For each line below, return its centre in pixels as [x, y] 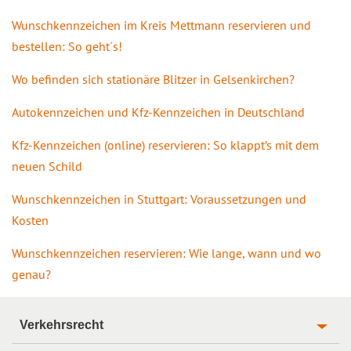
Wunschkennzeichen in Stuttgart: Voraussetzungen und [159, 199]
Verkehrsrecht [62, 324]
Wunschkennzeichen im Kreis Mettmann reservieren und [161, 25]
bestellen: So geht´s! [67, 46]
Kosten [30, 220]
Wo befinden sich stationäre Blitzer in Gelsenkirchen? [153, 79]
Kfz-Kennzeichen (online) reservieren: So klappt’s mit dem [165, 145]
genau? [31, 274]
